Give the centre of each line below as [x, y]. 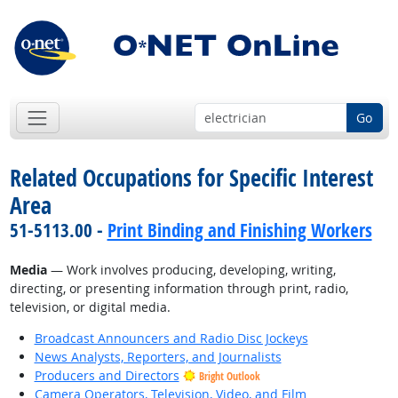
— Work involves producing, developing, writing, [191, 270]
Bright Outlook [229, 377]
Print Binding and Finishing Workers [239, 231]
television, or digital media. [90, 307]
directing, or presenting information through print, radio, [179, 289]
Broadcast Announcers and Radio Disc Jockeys [171, 338]
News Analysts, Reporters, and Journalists [158, 357]
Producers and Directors [107, 376]
